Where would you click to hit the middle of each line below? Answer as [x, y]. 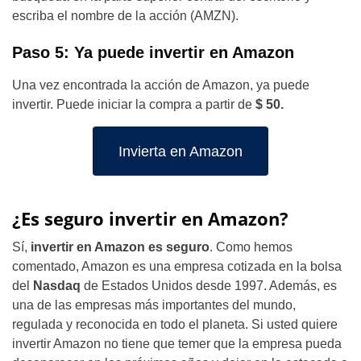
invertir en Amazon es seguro [118, 247]
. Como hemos [251, 247]
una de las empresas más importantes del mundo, [154, 305]
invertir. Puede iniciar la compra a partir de [134, 104]
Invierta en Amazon [180, 151]
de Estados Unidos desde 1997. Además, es [209, 286]
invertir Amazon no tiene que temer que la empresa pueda [177, 344]
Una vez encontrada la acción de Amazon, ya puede [161, 85]
